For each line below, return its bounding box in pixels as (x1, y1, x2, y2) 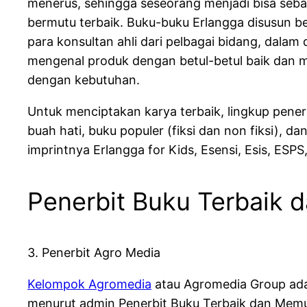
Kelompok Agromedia (27, 277, 151, 292)
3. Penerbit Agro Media (27, 245, 160, 260)
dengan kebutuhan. (27, 73, 140, 88)
